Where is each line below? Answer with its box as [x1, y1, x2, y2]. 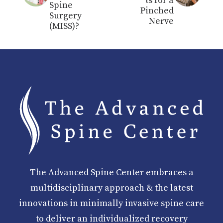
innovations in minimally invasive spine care [19, 198, 204, 209]
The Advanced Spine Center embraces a [29, 167, 194, 178]
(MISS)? [49, 20, 79, 32]
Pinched [140, 4, 174, 16]
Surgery [49, 10, 82, 21]
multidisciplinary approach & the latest [30, 182, 193, 194]
